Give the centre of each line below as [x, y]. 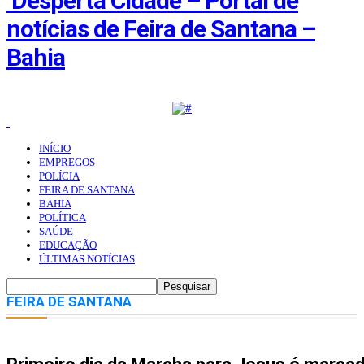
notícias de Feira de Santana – [161, 29]
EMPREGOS [67, 162]
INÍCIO [55, 149]
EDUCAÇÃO [68, 245]
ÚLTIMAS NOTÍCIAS [87, 259]
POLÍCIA [59, 176]
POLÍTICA [63, 218]
